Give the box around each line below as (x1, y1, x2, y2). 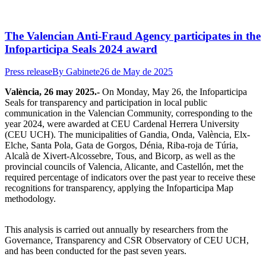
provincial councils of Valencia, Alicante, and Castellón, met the (5, 161, 243, 172)
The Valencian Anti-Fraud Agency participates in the (5, 29, 261, 42)
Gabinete (66, 66, 100, 77)
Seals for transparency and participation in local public (5, 97, 207, 108)
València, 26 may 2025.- (5, 87, 102, 97)
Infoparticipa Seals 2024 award (5, 42, 157, 55)
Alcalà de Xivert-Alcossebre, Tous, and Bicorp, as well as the (5, 151, 235, 161)
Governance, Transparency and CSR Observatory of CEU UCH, (5, 235, 249, 246)
